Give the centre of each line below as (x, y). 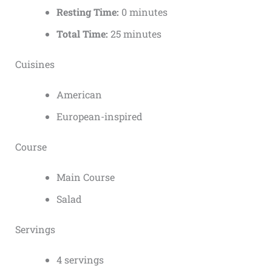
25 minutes (134, 33)
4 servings (80, 259)
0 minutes (143, 12)
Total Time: (82, 33)
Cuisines (35, 64)
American (79, 94)
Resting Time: (87, 12)
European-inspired (99, 116)
